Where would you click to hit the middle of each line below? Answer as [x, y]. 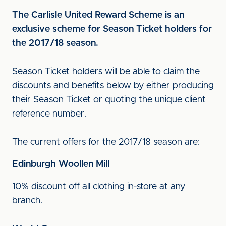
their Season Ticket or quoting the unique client [109, 100]
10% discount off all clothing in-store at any [99, 187]
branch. [29, 201]
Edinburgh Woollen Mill [61, 164]
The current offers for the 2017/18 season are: [106, 142]
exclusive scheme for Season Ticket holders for [112, 29]
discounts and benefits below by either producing [113, 86]
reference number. [49, 114]
